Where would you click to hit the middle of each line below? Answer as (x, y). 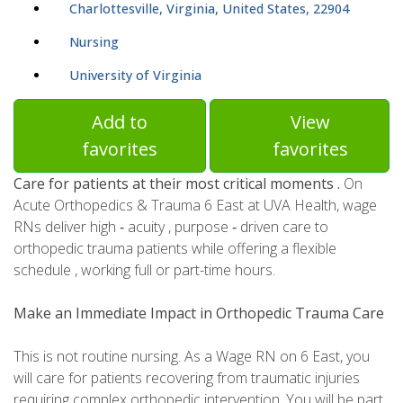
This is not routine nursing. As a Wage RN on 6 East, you (192, 357)
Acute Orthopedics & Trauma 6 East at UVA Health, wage (195, 206)
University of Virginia (135, 76)
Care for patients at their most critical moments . (179, 184)
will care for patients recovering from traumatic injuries (187, 378)
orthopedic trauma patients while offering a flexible (175, 249)
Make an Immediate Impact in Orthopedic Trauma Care (199, 313)
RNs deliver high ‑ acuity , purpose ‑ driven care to (171, 227)
